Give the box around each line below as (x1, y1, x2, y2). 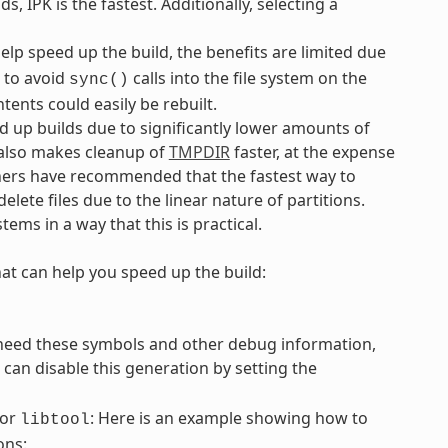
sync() (68, 70, 129, 89)
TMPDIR (168, 140, 230, 163)
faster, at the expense (229, 140, 395, 163)
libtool (19, 410, 90, 429)
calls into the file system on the (128, 66, 367, 89)
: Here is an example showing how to (89, 406, 368, 429)
